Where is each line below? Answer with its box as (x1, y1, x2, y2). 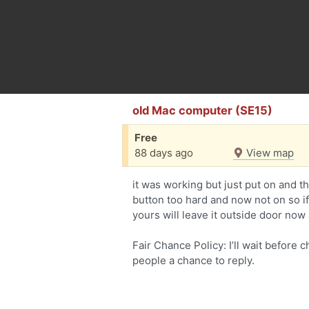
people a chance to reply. (132, 254, 255, 267)
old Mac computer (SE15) (132, 103, 272, 117)
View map (243, 146, 294, 159)
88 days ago (134, 146, 193, 159)
